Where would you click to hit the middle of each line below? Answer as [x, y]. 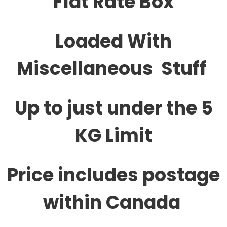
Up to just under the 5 [113, 108]
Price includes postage [113, 175]
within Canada [113, 202]
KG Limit [113, 136]
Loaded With [113, 41]
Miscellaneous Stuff [113, 69]
